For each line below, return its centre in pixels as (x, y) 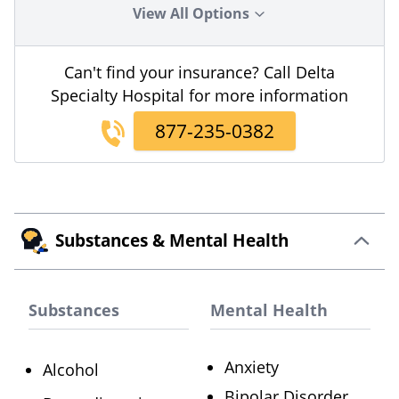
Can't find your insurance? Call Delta (199, 73)
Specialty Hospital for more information (199, 96)
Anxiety (252, 367)
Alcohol (71, 370)
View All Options (193, 14)
